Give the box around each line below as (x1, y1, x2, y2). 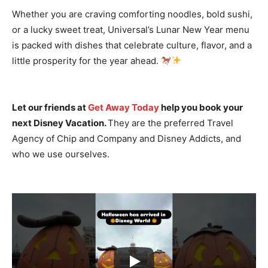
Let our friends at (12, 101, 88, 113)
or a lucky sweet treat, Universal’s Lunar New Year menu (12, 23, 249, 35)
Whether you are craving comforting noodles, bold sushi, (12, 8, 252, 20)
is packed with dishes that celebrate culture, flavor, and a (12, 39, 252, 51)
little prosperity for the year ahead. (12, 54, 161, 66)
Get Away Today (88, 101, 159, 113)
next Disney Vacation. (12, 117, 108, 129)
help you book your (159, 101, 243, 113)
